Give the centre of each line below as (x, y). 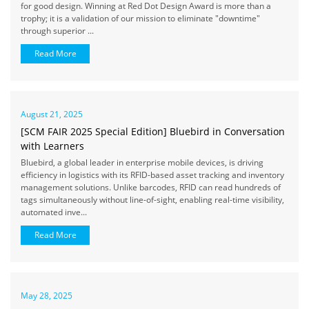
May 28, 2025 (47, 296)
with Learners (52, 146)
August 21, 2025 (52, 114)
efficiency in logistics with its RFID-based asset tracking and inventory (152, 175)
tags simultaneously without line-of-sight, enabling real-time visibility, (152, 200)
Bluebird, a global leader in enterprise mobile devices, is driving (142, 162)
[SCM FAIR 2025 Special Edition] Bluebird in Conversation (153, 131)
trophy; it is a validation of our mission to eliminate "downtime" (140, 18)
